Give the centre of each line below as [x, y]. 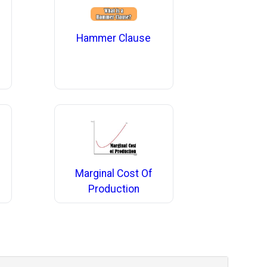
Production [114, 189]
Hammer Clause [114, 38]
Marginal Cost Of [114, 173]
